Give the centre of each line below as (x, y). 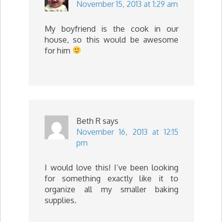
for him (58, 50)
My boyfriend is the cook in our (111, 28)
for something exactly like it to (111, 178)
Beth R (88, 121)
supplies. (60, 200)
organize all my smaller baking (111, 189)
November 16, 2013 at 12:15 (127, 132)
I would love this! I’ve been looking (111, 167)
